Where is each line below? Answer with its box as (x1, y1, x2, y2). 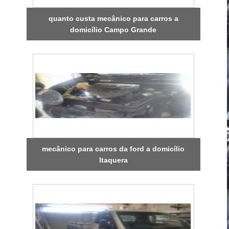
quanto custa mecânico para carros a (48, 14, 178, 22)
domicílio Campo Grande (70, 25, 157, 34)
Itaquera (99, 155, 128, 164)
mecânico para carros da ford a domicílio (42, 144, 185, 153)
